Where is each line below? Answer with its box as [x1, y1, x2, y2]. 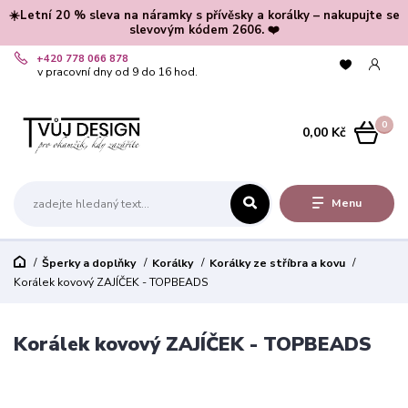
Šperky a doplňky [41, 255, 136, 270]
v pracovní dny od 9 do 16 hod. [37, 64, 199, 79]
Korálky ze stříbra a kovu [209, 255, 345, 270]
